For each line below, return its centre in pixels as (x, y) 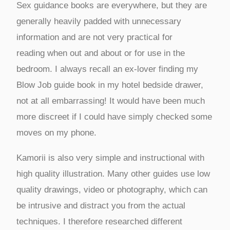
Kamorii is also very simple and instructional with (110, 158)
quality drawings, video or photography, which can (112, 189)
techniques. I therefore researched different (99, 221)
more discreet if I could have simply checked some (114, 117)
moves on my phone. (56, 132)
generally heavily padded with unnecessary (99, 21)
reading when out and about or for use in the (100, 53)
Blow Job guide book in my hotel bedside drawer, (110, 85)
